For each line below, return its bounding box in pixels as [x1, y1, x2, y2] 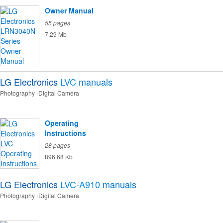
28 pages [45, 141, 70, 150]
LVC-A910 [60, 178, 100, 191]
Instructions [45, 128, 86, 138]
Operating [45, 118, 79, 128]
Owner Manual [45, 5, 94, 16]
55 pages [45, 18, 70, 27]
